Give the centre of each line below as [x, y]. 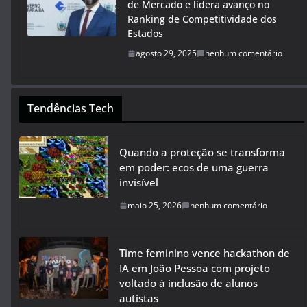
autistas [139, 298]
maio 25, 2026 [155, 206]
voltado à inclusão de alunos [188, 283]
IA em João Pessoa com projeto [195, 268]
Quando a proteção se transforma [202, 152]
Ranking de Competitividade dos [202, 19]
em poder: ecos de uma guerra [194, 168]
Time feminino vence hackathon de [205, 253]
